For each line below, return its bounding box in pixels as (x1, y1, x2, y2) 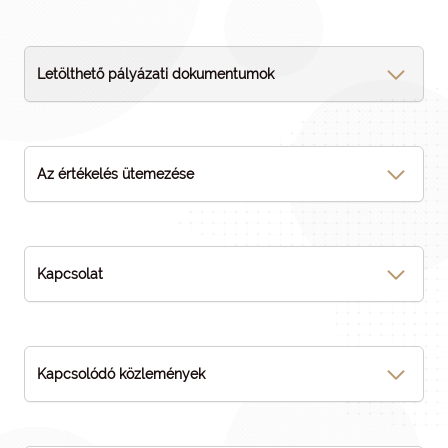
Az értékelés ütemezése (37, 165, 194, 182)
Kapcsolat (37, 265, 103, 282)
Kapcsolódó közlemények (37, 365, 205, 382)
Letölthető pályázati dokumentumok (37, 65, 274, 82)
